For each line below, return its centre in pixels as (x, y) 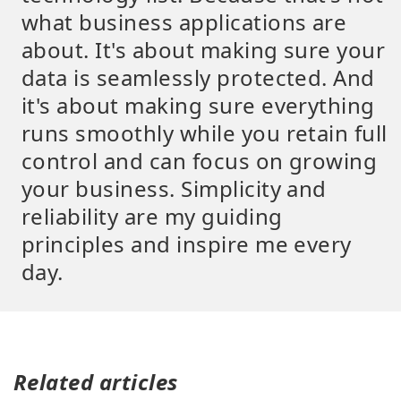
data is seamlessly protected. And (198, 77)
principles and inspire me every (187, 244)
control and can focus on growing (200, 161)
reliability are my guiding (152, 216)
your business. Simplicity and (174, 188)
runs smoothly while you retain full (205, 133)
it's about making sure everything (198, 105)
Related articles (96, 382)
